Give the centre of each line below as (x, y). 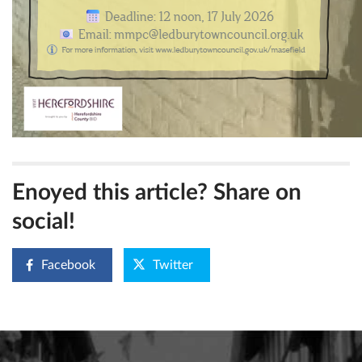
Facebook (68, 265)
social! (44, 221)
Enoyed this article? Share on (157, 192)
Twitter (173, 265)
